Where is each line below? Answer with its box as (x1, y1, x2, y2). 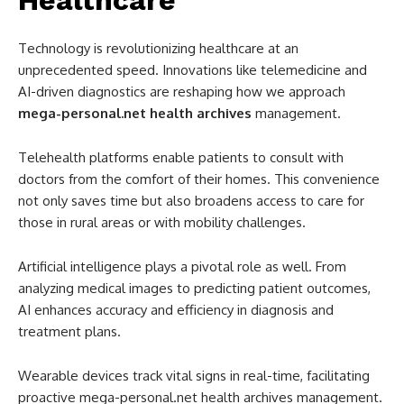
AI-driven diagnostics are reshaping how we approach (18, 83, 345, 101)
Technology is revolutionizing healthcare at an (18, 40, 298, 58)
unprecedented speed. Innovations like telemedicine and (18, 61, 367, 79)
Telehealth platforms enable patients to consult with (18, 149, 344, 167)
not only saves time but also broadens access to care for (18, 192, 364, 210)
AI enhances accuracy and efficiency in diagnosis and (18, 301, 334, 319)
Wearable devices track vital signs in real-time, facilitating (18, 367, 370, 385)
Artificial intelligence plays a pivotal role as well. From (18, 258, 346, 276)
